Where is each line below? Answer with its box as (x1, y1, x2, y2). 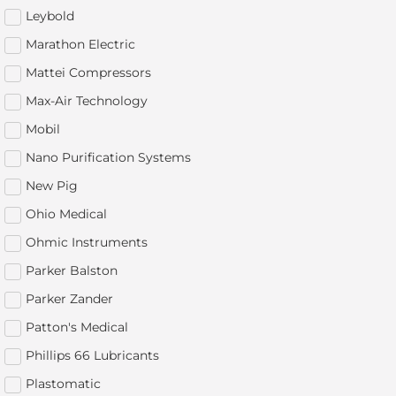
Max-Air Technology (26, 92, 148, 109)
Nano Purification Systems (26, 148, 191, 165)
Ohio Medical (26, 205, 107, 222)
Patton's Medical (26, 318, 128, 335)
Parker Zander (26, 290, 113, 307)
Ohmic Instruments (26, 233, 148, 250)
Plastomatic (26, 375, 101, 392)
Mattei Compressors (26, 64, 151, 80)
